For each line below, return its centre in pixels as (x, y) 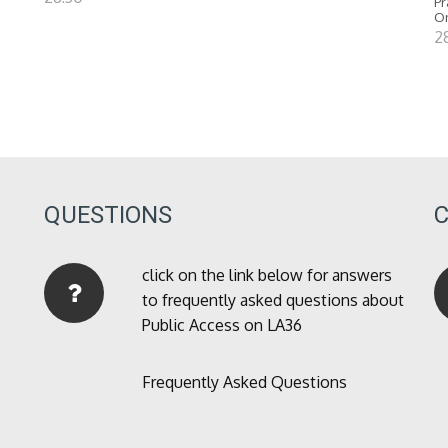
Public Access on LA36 (221, 325)
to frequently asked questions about (272, 300)
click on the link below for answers (266, 275)
